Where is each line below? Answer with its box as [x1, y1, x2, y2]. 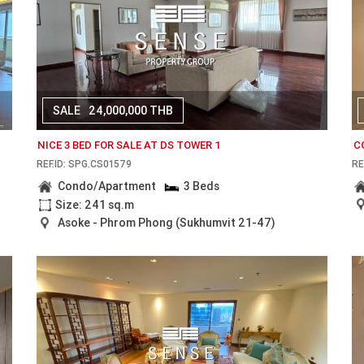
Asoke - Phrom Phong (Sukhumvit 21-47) [57, 214, 275, 230]
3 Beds [184, 179, 220, 194]
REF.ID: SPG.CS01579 [36, 158, 132, 171]
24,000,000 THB [88, 103, 173, 119]
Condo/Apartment [57, 179, 156, 194]
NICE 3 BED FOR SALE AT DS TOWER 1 [37, 137, 221, 152]
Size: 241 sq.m [54, 197, 134, 212]
